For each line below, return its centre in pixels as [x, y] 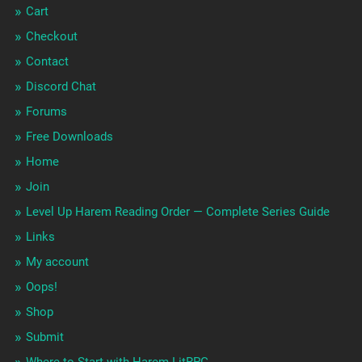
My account [57, 262]
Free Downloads [69, 137]
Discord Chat [61, 87]
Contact [47, 62]
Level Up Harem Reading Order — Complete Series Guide [177, 212]
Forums [46, 112]
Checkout [51, 37]
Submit [44, 337]
